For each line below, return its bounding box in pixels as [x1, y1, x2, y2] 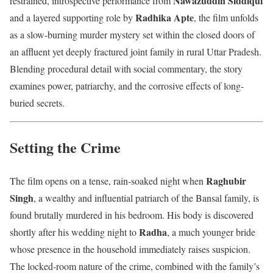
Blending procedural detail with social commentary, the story [10, 62, 243, 75]
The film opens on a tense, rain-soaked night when [10, 174, 206, 187]
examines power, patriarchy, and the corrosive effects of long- [10, 79, 244, 92]
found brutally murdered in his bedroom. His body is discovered [10, 208, 253, 221]
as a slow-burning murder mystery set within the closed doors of [10, 27, 255, 41]
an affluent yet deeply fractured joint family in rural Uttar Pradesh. [10, 44, 261, 58]
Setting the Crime [10, 136, 121, 158]
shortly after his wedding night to [10, 225, 139, 238]
